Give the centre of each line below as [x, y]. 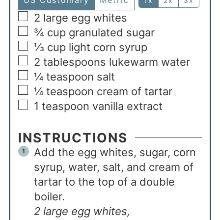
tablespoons [74, 62]
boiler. [49, 197]
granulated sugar [111, 33]
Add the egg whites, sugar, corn [115, 152]
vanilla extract [127, 106]
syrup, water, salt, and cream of [113, 167]
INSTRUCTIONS [73, 138]
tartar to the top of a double [104, 182]
